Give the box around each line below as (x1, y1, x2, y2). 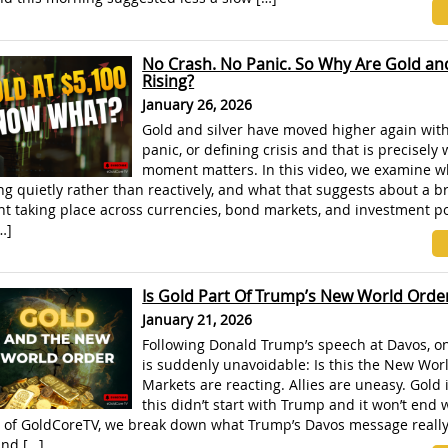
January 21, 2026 (142, 310, 253, 329)
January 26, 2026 (142, 95, 253, 114)
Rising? (142, 70, 195, 92)
